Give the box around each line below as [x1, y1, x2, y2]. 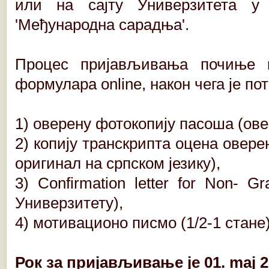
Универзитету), [15, 195, 123, 211]
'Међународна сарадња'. [15, 16, 189, 33]
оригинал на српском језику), [15, 155, 220, 172]
